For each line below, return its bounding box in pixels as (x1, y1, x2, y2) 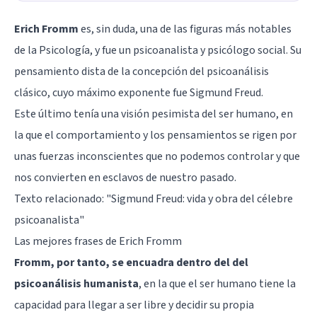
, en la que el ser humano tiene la (139, 275, 296, 292)
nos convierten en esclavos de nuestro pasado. (14, 169, 236, 185)
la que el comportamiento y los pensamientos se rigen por (14, 127, 296, 143)
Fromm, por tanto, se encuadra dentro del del (14, 254, 248, 270)
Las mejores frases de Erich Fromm (14, 233, 182, 249)
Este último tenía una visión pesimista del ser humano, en (14, 105, 293, 122)
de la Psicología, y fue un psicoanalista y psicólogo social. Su (14, 42, 301, 58)
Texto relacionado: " (14, 190, 111, 207)
